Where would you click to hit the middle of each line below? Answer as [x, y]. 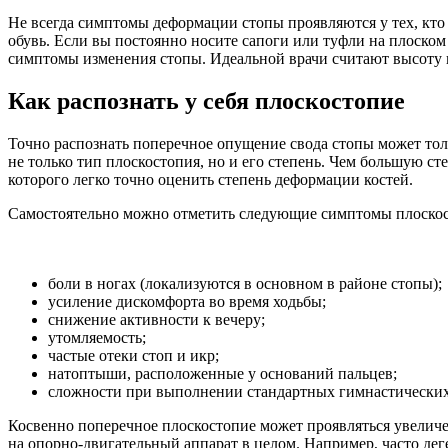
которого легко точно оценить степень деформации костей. [210, 179]
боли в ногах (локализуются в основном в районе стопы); [245, 283]
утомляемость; [97, 337]
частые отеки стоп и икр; [133, 355]
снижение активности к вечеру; [156, 319]
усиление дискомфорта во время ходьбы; [187, 301]
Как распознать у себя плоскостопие [206, 100]
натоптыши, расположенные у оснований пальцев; [222, 373]
